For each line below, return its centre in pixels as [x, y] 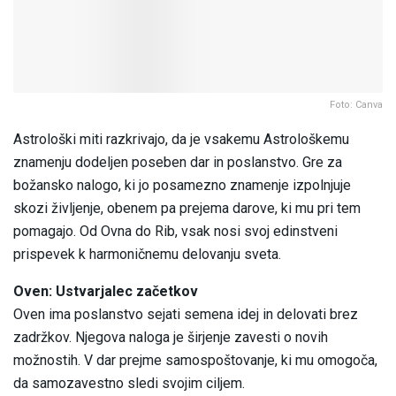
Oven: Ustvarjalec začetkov [106, 292]
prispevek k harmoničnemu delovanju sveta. [147, 255]
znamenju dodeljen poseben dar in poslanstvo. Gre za [178, 163]
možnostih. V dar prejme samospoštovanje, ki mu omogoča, [195, 361]
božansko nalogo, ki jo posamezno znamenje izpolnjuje [182, 186]
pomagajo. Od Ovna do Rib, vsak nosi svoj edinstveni [175, 232]
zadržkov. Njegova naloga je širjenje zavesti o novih [171, 338]
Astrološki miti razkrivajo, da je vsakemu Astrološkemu [181, 140]
